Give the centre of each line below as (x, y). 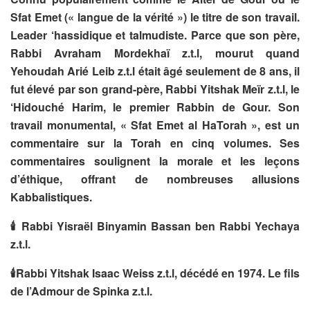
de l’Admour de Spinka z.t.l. (81, 291)
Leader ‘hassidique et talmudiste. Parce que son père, (155, 35)
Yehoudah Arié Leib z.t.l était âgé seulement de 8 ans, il (155, 71)
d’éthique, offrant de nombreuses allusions (155, 179)
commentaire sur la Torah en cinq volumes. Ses (155, 143)
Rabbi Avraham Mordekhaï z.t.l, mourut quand (155, 53)
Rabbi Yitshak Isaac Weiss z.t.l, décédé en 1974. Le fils (158, 273)
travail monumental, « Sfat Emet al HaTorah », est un (155, 125)
